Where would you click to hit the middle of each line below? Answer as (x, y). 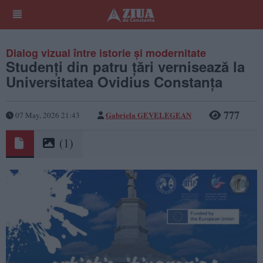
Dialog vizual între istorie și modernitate (106, 53)
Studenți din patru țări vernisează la (125, 66)
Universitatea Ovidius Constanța (114, 82)
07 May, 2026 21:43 (47, 115)
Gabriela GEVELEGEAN (149, 114)
